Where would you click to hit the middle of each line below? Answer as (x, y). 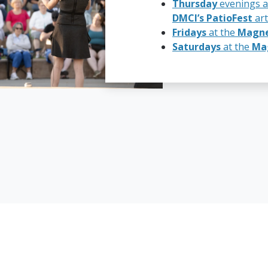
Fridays (189, 33)
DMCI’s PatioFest (212, 18)
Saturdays (197, 47)
